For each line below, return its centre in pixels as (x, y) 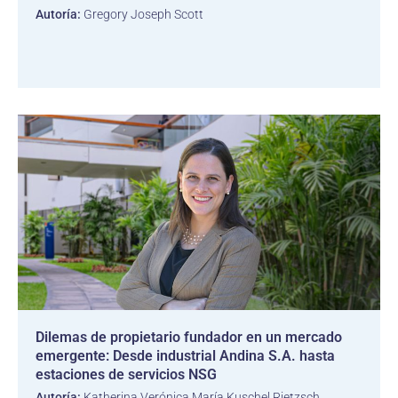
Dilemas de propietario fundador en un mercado (189, 337)
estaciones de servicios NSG (126, 374)
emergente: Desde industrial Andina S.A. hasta (185, 356)
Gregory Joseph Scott (142, 14)
